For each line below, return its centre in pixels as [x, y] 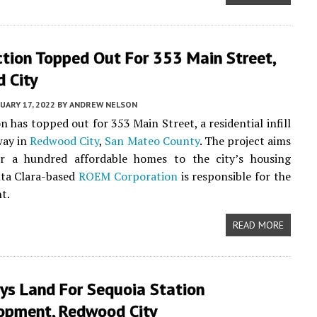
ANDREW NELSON [103, 104]
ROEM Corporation [128, 176]
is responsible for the [234, 176]
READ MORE [258, 225]
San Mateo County [152, 141]
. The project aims [245, 141]
